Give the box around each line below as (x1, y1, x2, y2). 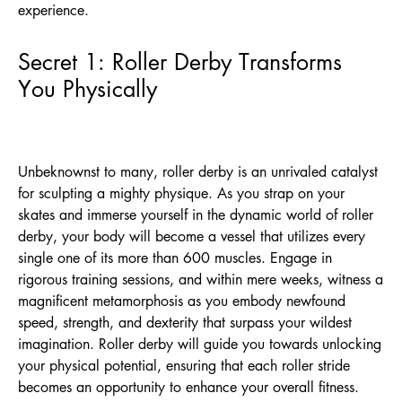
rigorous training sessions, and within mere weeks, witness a (18, 268, 383, 289)
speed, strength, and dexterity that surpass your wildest (18, 311, 352, 332)
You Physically (18, 72, 157, 103)
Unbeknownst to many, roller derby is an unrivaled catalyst (18, 161, 378, 181)
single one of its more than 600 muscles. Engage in (18, 247, 332, 267)
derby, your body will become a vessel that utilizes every (18, 225, 365, 246)
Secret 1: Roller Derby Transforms (18, 45, 342, 76)
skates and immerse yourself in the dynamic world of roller (18, 204, 373, 224)
